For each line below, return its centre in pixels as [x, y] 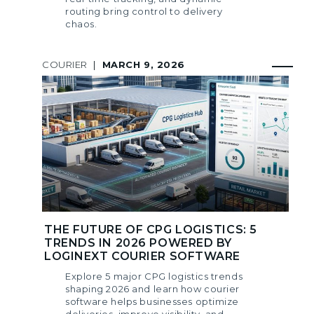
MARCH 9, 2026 [143, 64]
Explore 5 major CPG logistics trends [154, 277]
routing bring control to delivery [144, 11]
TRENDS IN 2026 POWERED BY [138, 243]
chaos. [81, 23]
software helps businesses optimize [152, 302]
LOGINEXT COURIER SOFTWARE [142, 257]
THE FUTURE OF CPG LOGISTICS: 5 [151, 230]
